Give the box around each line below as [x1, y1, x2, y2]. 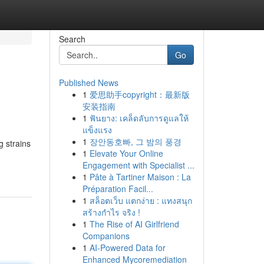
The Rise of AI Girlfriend [89, 218, 179, 230]
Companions [82, 230, 130, 242]
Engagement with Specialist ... [82, 159, 194, 171]
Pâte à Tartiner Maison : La [89, 171, 191, 183]
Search [58, 33, 85, 45]
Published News [58, 77, 118, 88]
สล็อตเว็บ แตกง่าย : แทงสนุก [89, 194, 192, 206]
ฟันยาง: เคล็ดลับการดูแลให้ [89, 112, 189, 124]
